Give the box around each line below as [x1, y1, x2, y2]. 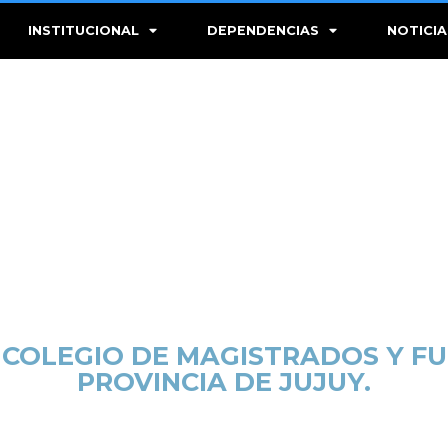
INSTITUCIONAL [28, 23, 140, 38]
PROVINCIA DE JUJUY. [77, 366, 371, 398]
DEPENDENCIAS [207, 23, 320, 38]
